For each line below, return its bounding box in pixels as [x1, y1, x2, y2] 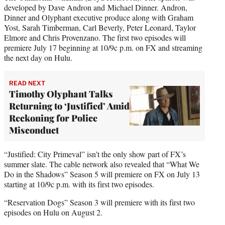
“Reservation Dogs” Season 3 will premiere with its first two [4, 196, 195, 207]
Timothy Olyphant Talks [9, 87, 113, 100]
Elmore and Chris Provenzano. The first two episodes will [4, 32, 186, 43]
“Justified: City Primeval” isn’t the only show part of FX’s [4, 148, 186, 159]
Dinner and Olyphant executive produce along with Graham [4, 12, 193, 23]
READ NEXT [9, 79, 45, 87]
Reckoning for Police [9, 111, 97, 124]
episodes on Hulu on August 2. [4, 206, 102, 217]
